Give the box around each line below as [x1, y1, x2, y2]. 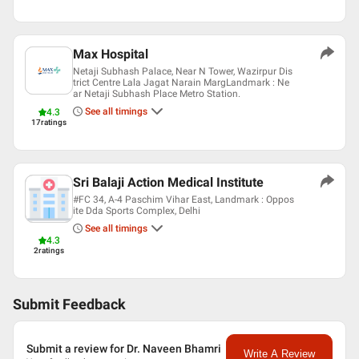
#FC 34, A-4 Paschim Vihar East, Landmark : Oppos [73, 194, 294, 205]
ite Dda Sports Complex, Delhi [73, 205, 200, 216]
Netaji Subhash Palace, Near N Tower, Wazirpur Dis [73, 66, 292, 77]
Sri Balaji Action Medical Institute [73, 175, 264, 190]
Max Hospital [73, 46, 148, 62]
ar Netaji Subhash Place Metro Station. [73, 88, 240, 99]
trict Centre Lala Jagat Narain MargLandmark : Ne [73, 77, 289, 88]
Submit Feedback [13, 296, 126, 313]
